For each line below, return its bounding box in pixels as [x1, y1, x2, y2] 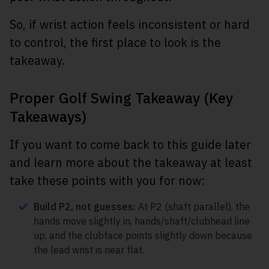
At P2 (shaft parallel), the [136, 201, 250, 213]
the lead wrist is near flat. [34, 244, 144, 256]
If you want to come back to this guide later [10, 136, 251, 153]
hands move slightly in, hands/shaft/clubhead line [34, 215, 250, 227]
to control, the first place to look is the [10, 34, 221, 50]
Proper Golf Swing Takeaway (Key [10, 88, 233, 107]
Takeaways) [10, 107, 86, 126]
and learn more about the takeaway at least [10, 154, 252, 171]
